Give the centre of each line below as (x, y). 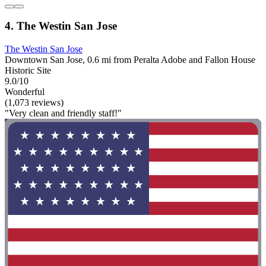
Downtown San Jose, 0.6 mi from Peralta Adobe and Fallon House (130, 60)
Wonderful (25, 92)
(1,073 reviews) (34, 103)
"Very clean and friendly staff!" (63, 113)
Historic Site (28, 71)
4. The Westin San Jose (61, 26)
